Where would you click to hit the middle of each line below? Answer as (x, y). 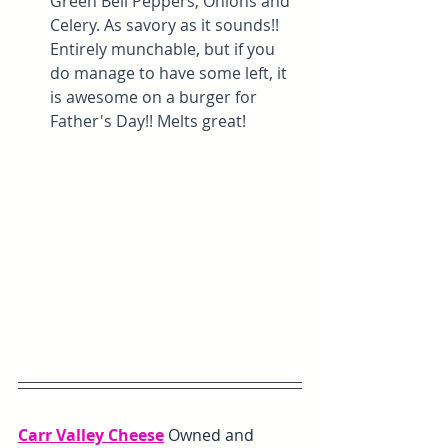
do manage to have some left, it (170, 73)
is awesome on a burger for (155, 97)
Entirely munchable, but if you (164, 49)
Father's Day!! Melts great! (148, 121)
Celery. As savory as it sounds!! (166, 25)
